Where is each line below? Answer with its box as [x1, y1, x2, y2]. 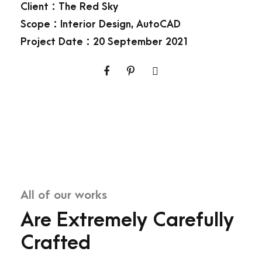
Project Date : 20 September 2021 [20, 36, 189, 47]
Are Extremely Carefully [20, 208, 234, 232]
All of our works [20, 188, 107, 202]
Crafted [20, 231, 91, 254]
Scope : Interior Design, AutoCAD [20, 18, 181, 30]
